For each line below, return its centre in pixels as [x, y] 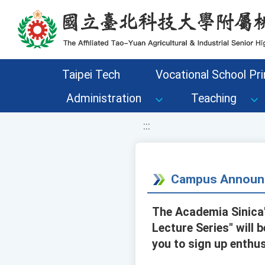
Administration [104, 98]
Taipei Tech [91, 75]
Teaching [214, 98]
